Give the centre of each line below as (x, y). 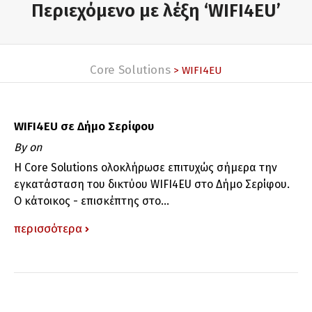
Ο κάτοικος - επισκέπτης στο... (92, 201)
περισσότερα (48, 228)
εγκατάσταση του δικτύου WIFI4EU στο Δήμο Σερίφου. (152, 184)
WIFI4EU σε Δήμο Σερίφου (84, 126)
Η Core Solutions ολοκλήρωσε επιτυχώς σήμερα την (146, 167)
